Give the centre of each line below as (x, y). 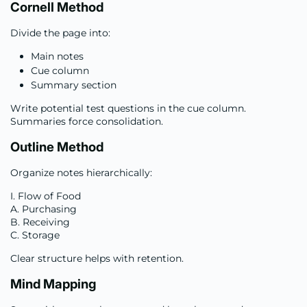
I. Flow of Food (46, 196)
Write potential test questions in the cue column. (128, 108)
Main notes (57, 56)
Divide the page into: (60, 33)
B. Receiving (40, 222)
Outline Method (57, 147)
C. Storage (35, 235)
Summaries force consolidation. (87, 121)
